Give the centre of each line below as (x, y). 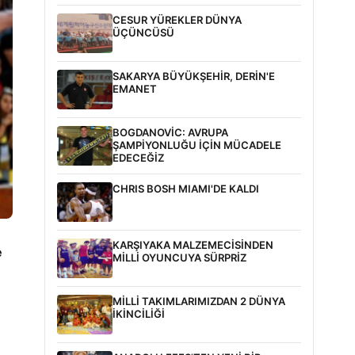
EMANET (135, 89)
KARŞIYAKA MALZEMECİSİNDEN (193, 245)
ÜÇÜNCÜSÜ (143, 32)
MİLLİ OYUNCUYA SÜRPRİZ (179, 258)
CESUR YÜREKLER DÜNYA (177, 20)
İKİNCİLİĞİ (139, 314)
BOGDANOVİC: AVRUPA (170, 132)
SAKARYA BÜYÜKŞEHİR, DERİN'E (194, 76)
